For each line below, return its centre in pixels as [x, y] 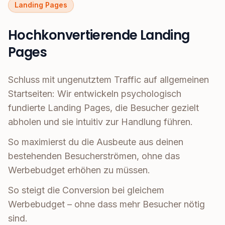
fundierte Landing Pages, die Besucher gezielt [103, 108]
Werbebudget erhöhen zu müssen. [79, 170]
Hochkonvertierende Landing [99, 35]
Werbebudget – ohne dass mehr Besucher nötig [106, 204]
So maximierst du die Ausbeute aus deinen [96, 142]
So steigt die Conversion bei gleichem [86, 190]
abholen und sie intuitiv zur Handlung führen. [100, 122]
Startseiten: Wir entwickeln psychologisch [95, 94]
